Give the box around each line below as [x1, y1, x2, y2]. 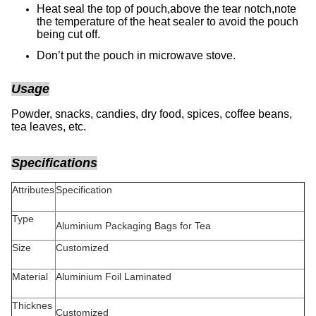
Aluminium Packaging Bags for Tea [56, 220, 211, 231]
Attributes [12, 184, 54, 195]
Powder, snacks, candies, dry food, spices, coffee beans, [11, 108, 292, 120]
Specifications [11, 156, 97, 170]
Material [12, 271, 51, 282]
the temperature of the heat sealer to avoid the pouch [37, 16, 298, 28]
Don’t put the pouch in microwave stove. [37, 49, 236, 61]
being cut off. [37, 28, 100, 40]
